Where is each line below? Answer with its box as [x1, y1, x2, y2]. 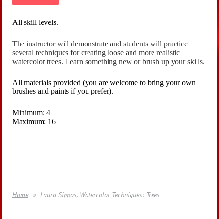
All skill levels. [12, 18, 58, 26]
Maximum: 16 [12, 117, 56, 126]
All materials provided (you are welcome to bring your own [12, 78, 196, 87]
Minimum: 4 [12, 108, 50, 117]
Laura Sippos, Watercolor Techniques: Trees [40, 190, 160, 199]
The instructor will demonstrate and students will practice [12, 39, 188, 48]
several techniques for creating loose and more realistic [12, 48, 180, 57]
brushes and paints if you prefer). [12, 87, 113, 96]
